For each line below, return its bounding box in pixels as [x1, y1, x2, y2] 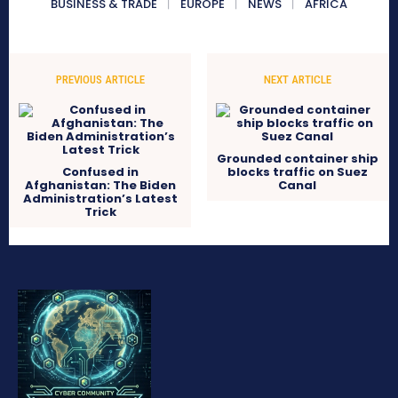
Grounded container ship [216, 150, 378, 168]
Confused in [62, 163, 139, 181]
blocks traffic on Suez [227, 163, 368, 181]
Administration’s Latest [23, 190, 179, 208]
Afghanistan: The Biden [25, 177, 177, 195]
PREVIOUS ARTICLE [56, 73, 146, 87]
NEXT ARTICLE [263, 73, 331, 87]
